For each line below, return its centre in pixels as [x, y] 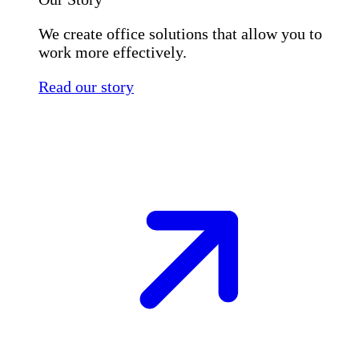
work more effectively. [113, 52]
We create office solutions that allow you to [180, 34]
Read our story [86, 87]
